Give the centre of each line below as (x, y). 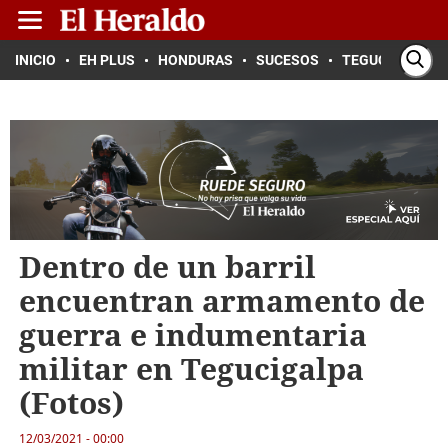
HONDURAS (195, 60)
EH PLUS (107, 60)
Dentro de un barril (167, 266)
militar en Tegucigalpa (191, 368)
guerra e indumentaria (192, 334)
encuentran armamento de (221, 300)
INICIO (35, 60)
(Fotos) (71, 402)
